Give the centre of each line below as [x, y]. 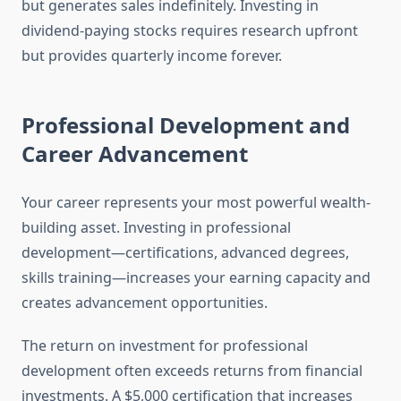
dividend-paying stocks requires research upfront [190, 31]
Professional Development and [186, 125]
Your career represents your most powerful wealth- [196, 203]
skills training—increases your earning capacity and [196, 278]
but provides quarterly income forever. [152, 56]
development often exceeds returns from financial [192, 371]
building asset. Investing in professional [156, 228]
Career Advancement [135, 154]
